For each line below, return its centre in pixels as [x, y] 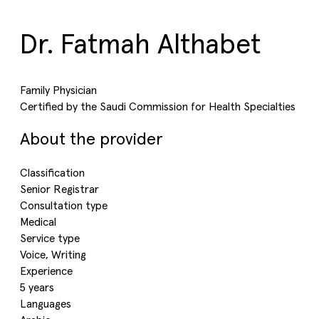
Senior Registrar [59, 189]
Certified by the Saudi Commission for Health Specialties [158, 107]
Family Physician [58, 90]
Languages [46, 304]
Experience [46, 271]
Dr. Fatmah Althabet [140, 46]
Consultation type [64, 206]
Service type [50, 239]
